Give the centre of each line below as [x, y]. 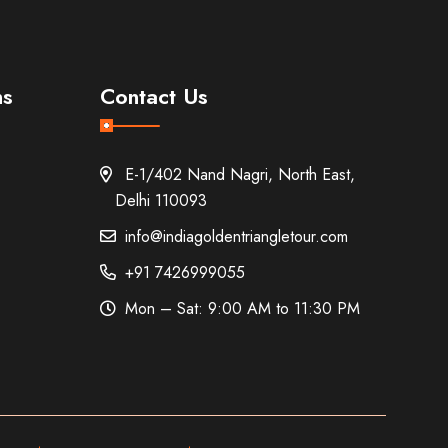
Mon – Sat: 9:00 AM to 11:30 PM [238, 309]
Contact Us [154, 96]
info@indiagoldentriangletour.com [232, 237]
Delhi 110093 [161, 201]
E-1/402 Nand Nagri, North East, [235, 175]
